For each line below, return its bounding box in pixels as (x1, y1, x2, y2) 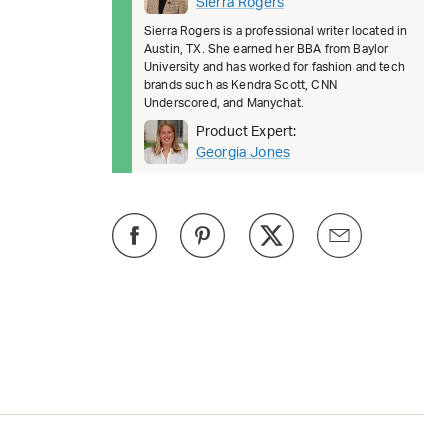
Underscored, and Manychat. (144, 96, 304, 109)
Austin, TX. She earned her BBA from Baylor (144, 42, 389, 55)
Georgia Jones (196, 145, 290, 160)
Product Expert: (196, 124, 297, 139)
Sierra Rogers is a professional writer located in (144, 24, 408, 37)
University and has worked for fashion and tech (144, 60, 405, 73)
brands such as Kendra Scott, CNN (144, 78, 337, 91)
